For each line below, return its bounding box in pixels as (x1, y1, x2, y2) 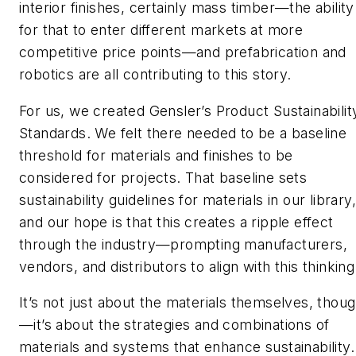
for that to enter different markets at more (19, 21, 304, 39)
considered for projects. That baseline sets (19, 168, 308, 186)
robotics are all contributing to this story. (19, 66, 292, 83)
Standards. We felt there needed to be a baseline (19, 124, 347, 141)
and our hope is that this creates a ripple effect (19, 213, 334, 230)
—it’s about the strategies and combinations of (19, 316, 330, 334)
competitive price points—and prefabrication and (19, 44, 346, 61)
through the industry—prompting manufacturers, (19, 235, 347, 253)
